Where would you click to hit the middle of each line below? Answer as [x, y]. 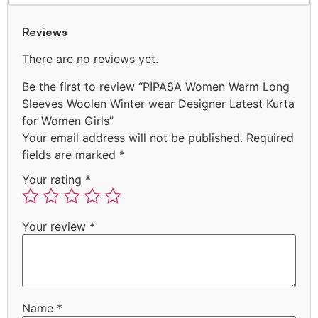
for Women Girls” [68, 120]
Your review [56, 227]
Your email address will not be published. [132, 137]
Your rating [54, 180]
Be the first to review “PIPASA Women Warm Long [156, 86]
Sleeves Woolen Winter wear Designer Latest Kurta [158, 103]
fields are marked [71, 154]
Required [270, 137]
